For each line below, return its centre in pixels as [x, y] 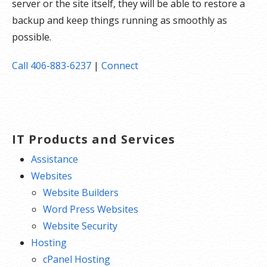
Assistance [55, 159]
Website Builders [81, 192]
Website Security [80, 226]
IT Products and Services [94, 139]
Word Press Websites [91, 209]
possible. [32, 37]
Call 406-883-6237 [52, 65]
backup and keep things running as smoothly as [119, 20]
